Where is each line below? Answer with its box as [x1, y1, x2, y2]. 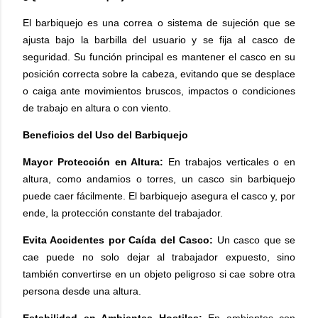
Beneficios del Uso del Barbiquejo [23, 129, 188, 141]
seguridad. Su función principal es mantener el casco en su [23, 51, 295, 62]
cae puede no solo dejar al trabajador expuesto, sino [23, 251, 295, 263]
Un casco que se [213, 234, 296, 246]
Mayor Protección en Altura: [23, 156, 164, 168]
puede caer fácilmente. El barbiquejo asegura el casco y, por [23, 190, 295, 202]
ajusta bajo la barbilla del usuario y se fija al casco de [23, 34, 295, 45]
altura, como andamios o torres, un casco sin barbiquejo [23, 173, 295, 185]
